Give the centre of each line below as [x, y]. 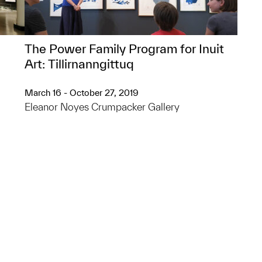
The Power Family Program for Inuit [124, 49]
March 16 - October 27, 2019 [82, 93]
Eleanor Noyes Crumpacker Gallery [102, 107]
